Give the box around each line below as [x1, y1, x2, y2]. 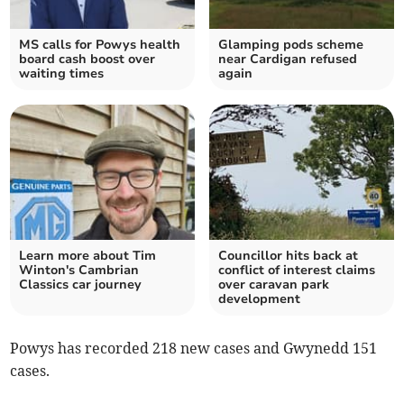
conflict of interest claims [218, 262, 375, 280]
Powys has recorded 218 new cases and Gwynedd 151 [10, 339, 378, 358]
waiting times [19, 65, 105, 83]
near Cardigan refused [218, 50, 357, 69]
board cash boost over [19, 50, 156, 69]
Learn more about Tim [19, 247, 157, 265]
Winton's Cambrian [19, 262, 140, 280]
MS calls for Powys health [19, 36, 181, 54]
